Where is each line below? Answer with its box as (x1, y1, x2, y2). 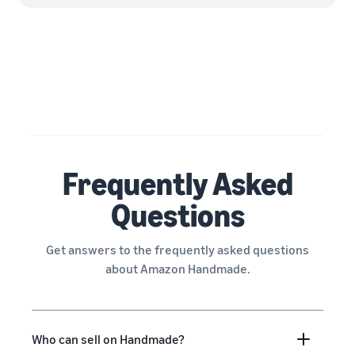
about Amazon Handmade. (105, 261, 250, 277)
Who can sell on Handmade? (32, 331, 185, 348)
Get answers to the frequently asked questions (46, 242, 309, 258)
